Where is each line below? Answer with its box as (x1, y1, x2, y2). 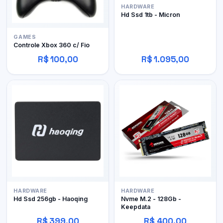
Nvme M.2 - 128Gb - (121, 195, 181, 203)
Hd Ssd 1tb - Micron (121, 10, 180, 18)
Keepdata (121, 203, 150, 211)
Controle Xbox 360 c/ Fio (13, 41, 90, 49)
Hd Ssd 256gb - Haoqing (13, 195, 88, 203)
